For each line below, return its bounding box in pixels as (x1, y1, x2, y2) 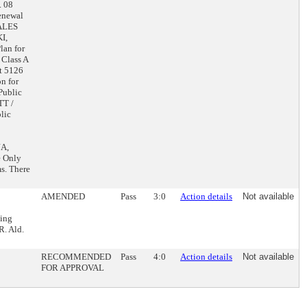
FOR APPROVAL (41, 262, 104, 273)
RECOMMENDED (41, 251, 111, 262)
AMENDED (41, 191, 85, 201)
